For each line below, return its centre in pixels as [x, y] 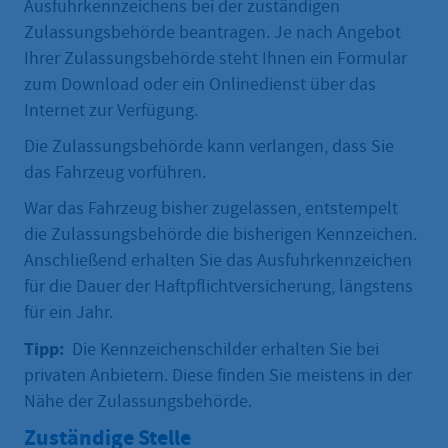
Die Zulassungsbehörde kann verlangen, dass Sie [209, 147]
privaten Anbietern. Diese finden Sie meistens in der [218, 376]
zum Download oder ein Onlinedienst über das [200, 85]
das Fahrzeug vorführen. [115, 173]
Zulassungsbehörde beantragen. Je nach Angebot [212, 33]
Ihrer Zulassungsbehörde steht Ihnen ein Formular [215, 59]
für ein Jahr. [68, 313]
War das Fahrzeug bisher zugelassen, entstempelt [211, 209]
